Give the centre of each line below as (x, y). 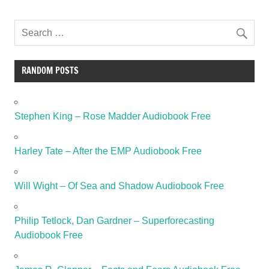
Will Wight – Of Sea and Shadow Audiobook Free (119, 186)
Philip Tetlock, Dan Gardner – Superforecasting (114, 221)
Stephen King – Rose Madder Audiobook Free (113, 116)
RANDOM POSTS (50, 71)
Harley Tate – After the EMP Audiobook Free (108, 151)
